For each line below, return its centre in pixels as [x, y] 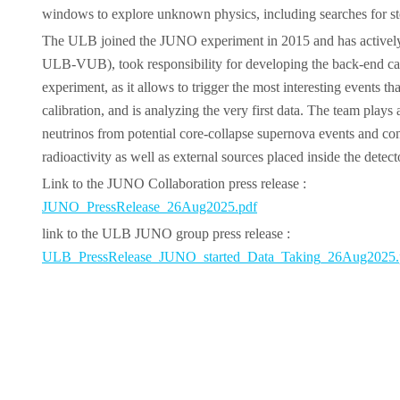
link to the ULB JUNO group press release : [166, 233]
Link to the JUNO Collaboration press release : [176, 183]
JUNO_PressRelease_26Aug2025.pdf [150, 206]
